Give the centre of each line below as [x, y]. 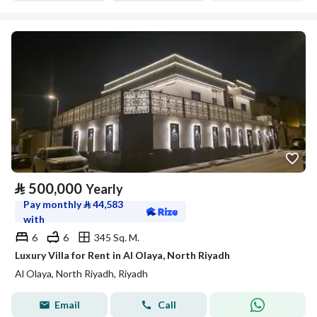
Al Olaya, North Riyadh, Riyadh [81, 273]
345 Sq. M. [117, 237]
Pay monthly [53, 204]
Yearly [104, 189]
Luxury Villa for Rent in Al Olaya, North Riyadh [122, 255]
